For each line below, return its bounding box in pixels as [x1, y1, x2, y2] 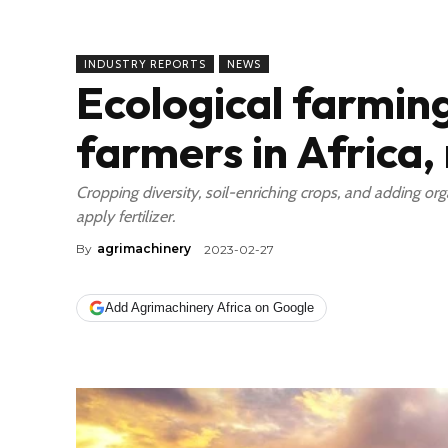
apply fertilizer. [76, 206, 175, 226]
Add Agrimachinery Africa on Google [105, 300, 314, 316]
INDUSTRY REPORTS [84, 56, 206, 71]
